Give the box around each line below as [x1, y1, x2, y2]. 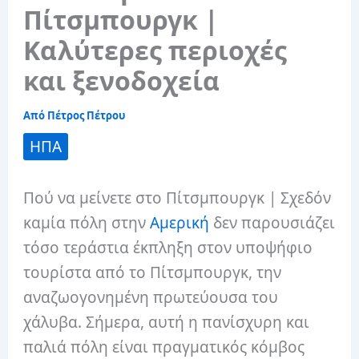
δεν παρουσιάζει [213, 212, 336, 234]
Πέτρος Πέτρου [47, 108, 126, 123]
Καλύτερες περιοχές [23, 33, 288, 68]
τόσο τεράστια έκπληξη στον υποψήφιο [23, 237, 313, 259]
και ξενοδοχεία [23, 63, 220, 99]
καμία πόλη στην [23, 212, 151, 234]
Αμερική [150, 212, 214, 234]
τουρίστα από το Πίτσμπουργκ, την [23, 262, 282, 284]
